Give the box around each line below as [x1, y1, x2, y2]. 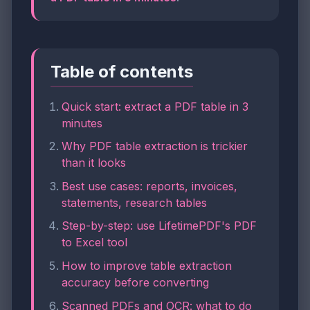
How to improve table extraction [62, 258, 232, 273]
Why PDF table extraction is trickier [62, 139, 248, 154]
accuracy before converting [62, 275, 209, 289]
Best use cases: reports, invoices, [62, 179, 237, 193]
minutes [62, 116, 102, 130]
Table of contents [51, 62, 193, 82]
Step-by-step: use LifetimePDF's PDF [62, 219, 257, 233]
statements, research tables [62, 195, 207, 210]
